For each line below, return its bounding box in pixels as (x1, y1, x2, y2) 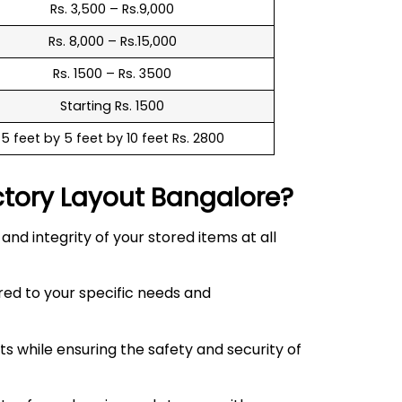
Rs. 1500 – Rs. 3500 (53, 64, 171, 83)
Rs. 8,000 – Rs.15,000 (48, 31, 177, 50)
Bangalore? (151, 179, 293, 215)
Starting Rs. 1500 (60, 96, 164, 115)
